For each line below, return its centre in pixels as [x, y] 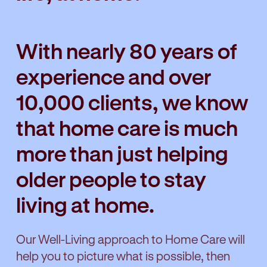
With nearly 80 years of [126, 50]
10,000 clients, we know [132, 102]
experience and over [114, 76]
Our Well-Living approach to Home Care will [131, 239]
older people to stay [111, 178]
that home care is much [127, 127]
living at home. [85, 204]
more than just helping [122, 153]
